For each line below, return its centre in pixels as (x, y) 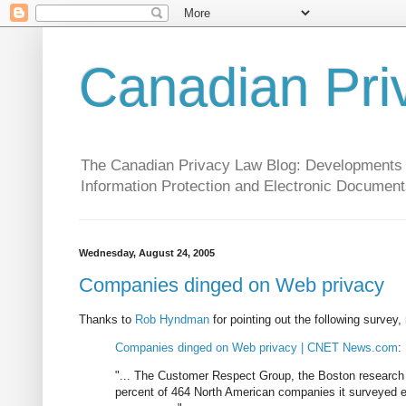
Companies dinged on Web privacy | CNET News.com (256, 348)
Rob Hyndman (172, 320)
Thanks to (107, 320)
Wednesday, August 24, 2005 (147, 253)
